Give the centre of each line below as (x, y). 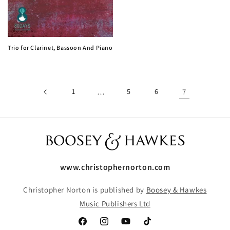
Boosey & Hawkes (176, 190)
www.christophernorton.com (115, 167)
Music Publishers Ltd (115, 204)
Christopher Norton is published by (85, 190)
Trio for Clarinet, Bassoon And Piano (60, 47)
